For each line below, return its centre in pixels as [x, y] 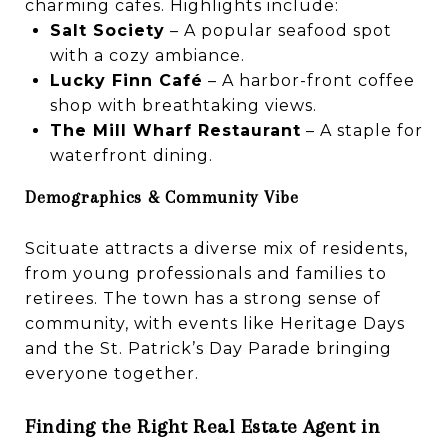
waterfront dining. [131, 155]
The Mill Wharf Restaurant [175, 130]
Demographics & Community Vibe [162, 196]
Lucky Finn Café [126, 80]
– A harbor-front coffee [308, 80]
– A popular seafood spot [278, 30]
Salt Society [107, 30]
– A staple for [361, 130]
